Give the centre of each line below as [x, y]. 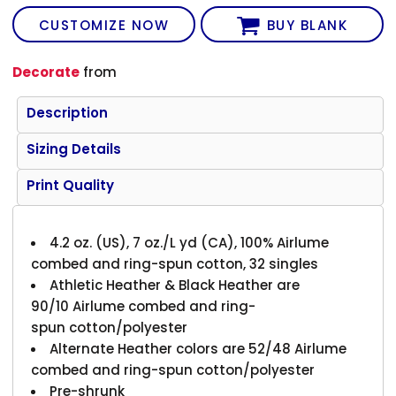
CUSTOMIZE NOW [104, 26]
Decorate [46, 72]
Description [68, 112]
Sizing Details [74, 148]
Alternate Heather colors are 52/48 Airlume [198, 348]
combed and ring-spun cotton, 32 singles [177, 263]
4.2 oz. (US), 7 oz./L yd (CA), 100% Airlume [190, 242]
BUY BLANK [307, 26]
